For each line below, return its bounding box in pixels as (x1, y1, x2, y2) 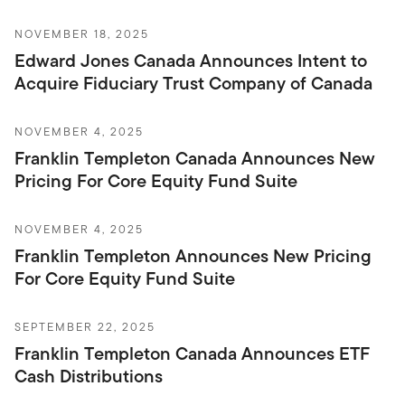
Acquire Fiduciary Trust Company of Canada (14, 69, 372, 97)
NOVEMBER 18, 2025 (14, 24, 149, 42)
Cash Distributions (14, 362, 163, 390)
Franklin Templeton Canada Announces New (14, 144, 375, 172)
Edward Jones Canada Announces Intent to (14, 46, 367, 74)
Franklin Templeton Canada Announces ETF (14, 339, 370, 367)
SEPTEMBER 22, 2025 (14, 317, 155, 335)
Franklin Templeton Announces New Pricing (14, 241, 372, 269)
